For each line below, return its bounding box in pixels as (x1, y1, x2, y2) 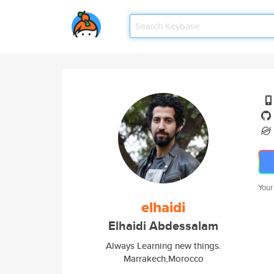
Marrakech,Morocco (123, 252, 204, 265)
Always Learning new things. (105, 239, 221, 252)
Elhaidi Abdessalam (108, 217, 218, 235)
